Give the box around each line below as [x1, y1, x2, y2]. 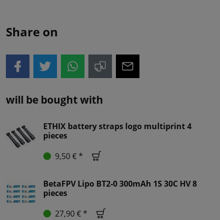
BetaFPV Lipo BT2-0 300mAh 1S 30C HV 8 [43, 178, 197, 190]
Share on [6, 24, 58, 40]
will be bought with [6, 93, 103, 107]
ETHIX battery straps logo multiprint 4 [43, 121, 192, 132]
